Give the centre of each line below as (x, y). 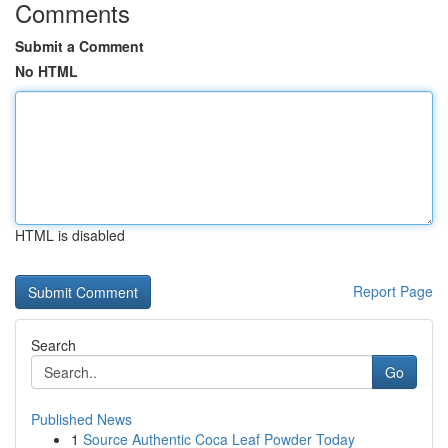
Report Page (393, 291)
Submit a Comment (79, 46)
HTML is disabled (70, 235)
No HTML (46, 71)
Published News (81, 419)
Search (53, 345)
